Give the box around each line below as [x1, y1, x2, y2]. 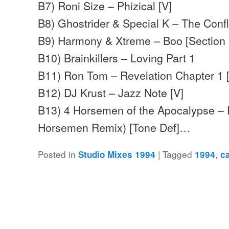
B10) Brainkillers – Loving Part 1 [38, 49, 196, 65]
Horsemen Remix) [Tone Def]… [38, 119, 191, 135]
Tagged [163, 148, 193, 161]
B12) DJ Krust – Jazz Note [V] [38, 84, 184, 100]
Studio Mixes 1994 [78, 148, 156, 161]
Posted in [38, 148, 76, 161]
